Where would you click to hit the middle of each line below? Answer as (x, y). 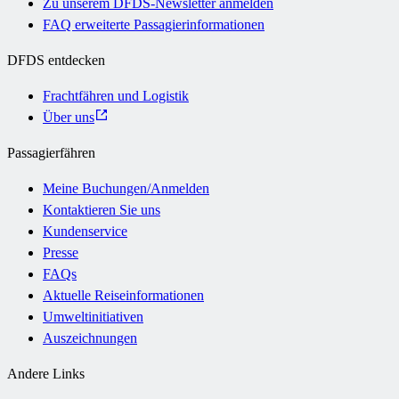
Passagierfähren (51, 152)
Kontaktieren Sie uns (102, 209)
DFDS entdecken (56, 60)
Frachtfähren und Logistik (116, 95)
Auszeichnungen (90, 338)
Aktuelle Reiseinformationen (123, 295)
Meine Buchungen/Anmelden (126, 188)
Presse (61, 252)
